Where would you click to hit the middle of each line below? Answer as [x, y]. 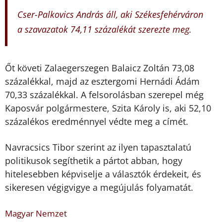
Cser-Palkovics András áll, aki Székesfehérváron [110, 15]
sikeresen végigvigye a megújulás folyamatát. [99, 188]
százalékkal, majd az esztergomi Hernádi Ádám [102, 81]
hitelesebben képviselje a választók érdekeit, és [103, 174]
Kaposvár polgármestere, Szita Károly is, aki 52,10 [108, 108]
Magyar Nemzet [36, 213]
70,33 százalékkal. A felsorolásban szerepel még [104, 94]
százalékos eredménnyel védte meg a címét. [97, 121]
